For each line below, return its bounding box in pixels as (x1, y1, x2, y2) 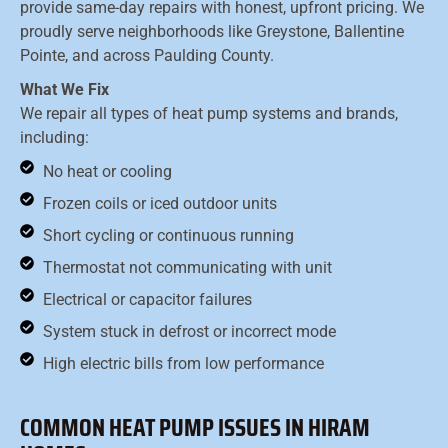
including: (20, 128, 89, 148)
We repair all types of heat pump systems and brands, (20, 104, 398, 124)
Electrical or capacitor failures (42, 290, 252, 310)
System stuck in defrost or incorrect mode (42, 322, 336, 342)
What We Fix (20, 80, 109, 100)
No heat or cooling (42, 162, 172, 182)
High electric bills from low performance (42, 354, 324, 374)
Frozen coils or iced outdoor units (42, 194, 277, 214)
